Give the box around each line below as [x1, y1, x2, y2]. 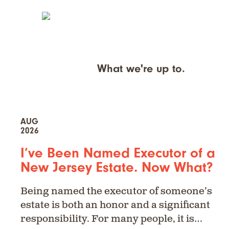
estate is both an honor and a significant [20, 199, 210, 212]
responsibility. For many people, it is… [20, 213, 202, 226]
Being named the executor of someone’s [20, 185, 212, 198]
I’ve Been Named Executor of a [20, 145, 215, 162]
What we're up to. [97, 62, 185, 76]
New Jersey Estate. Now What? [20, 159, 213, 176]
